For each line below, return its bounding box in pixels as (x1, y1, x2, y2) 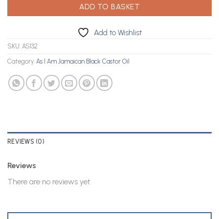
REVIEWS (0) (7, 137, 44, 145)
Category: (7, 57, 36, 65)
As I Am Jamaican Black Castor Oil (36, 57, 130, 65)
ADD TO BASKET (79, 1, 140, 11)
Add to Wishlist (94, 27, 142, 37)
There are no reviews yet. (7, 176, 91, 186)
